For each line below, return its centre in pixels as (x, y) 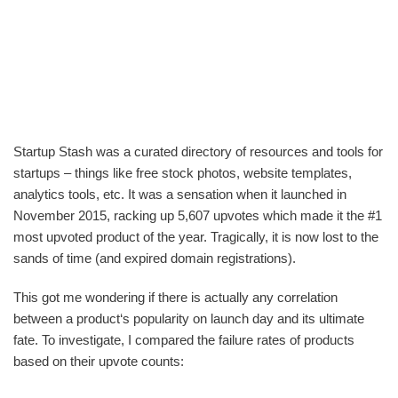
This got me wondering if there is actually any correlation (175, 298)
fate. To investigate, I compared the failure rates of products (184, 340)
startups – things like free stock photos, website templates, (183, 173)
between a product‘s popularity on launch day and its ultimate (189, 319)
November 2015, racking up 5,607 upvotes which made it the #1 (198, 216)
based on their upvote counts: (99, 362)
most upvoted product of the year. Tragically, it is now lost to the (196, 237)
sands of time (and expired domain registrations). (155, 259)
